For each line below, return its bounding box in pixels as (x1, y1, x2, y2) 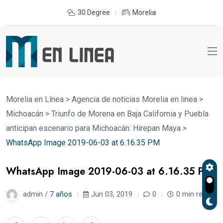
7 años (50, 189, 72, 199)
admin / (23, 189, 50, 199)
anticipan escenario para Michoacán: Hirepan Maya (6, 123, 181, 133)
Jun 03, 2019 (91, 189, 132, 199)
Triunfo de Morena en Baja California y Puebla (51, 109, 209, 118)
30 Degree (78, 8, 110, 16)
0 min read (176, 189, 211, 199)
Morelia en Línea (6, 94, 64, 104)
